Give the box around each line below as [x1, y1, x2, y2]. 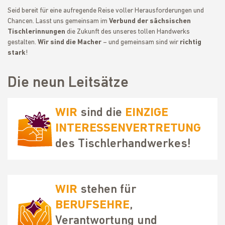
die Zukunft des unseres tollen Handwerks [65, 28, 190, 36]
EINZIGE [125, 107, 168, 119]
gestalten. [8, 39, 38, 46]
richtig [180, 39, 201, 46]
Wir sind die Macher [38, 39, 103, 46]
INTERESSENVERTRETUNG [55, 123, 201, 135]
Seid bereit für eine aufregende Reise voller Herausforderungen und [8, 7, 204, 15]
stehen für [77, 184, 136, 196]
